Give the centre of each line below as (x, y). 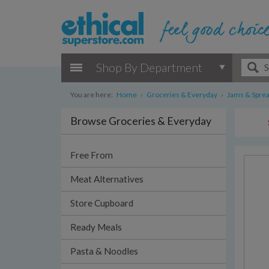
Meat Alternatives (107, 179)
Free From (92, 155)
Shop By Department (149, 67)
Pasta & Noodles (104, 251)
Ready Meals (96, 227)
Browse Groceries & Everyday (141, 121)
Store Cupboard (102, 203)
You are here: (92, 95)
